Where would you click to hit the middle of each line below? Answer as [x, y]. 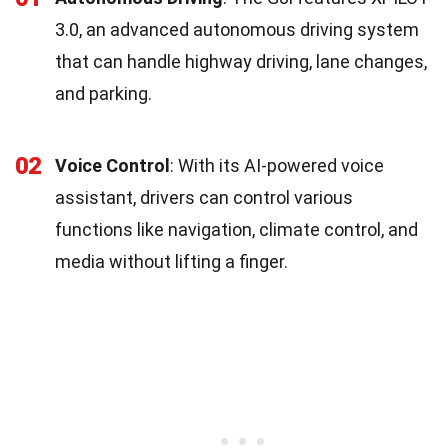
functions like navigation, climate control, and [236, 229]
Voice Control [112, 165]
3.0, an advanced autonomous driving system [237, 29]
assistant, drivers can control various [204, 197]
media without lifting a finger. [171, 261]
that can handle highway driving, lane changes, [241, 61]
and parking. [103, 93]
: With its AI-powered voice [277, 165]
